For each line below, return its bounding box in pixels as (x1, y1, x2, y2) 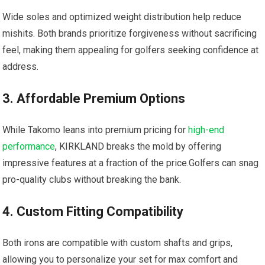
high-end (188, 124, 225, 136)
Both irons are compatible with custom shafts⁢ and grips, (2, 237, 233, 249)
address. (2, 61, 39, 73)
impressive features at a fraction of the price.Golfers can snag (2, 157, 259, 169)
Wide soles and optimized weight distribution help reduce (2, 11, 242, 23)
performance (2, 141, 56, 153)
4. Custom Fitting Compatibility (2, 204, 184, 219)
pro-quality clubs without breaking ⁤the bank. (2, 174, 182, 186)
